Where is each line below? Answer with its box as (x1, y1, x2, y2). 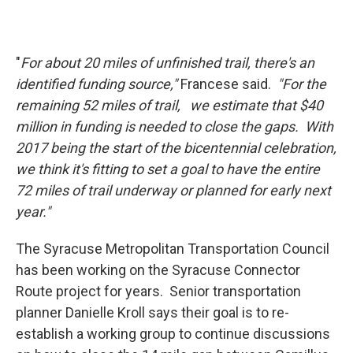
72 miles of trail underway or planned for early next (16, 181, 331, 199)
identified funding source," (16, 75, 177, 92)
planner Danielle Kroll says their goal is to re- (16, 303, 289, 321)
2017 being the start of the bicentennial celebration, (16, 139, 336, 156)
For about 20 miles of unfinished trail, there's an (20, 54, 314, 71)
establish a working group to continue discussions (16, 325, 330, 342)
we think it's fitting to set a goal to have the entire (16, 160, 320, 177)
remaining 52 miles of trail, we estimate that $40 (16, 96, 323, 113)
